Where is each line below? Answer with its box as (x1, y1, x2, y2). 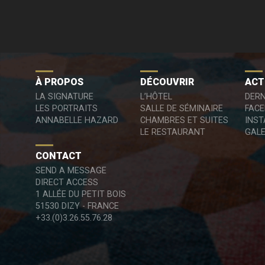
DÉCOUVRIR (140, 76, 194, 88)
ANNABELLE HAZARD (35, 115, 118, 125)
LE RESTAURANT (140, 127, 205, 137)
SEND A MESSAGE (35, 166, 106, 176)
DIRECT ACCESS (35, 177, 98, 188)
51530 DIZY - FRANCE (35, 201, 119, 211)
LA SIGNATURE (35, 92, 93, 102)
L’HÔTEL (140, 92, 172, 102)
